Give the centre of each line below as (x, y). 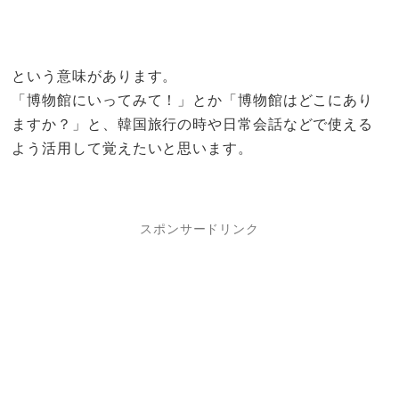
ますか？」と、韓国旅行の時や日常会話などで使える (193, 124)
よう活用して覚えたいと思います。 (132, 148)
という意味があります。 (95, 76)
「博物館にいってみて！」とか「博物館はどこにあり (193, 100)
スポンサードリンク (199, 229)
